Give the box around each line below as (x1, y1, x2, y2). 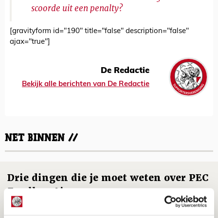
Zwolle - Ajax (7, 185, 76, 198)
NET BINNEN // (5, 133, 78, 144)
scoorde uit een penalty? (31, 3, 123, 14)
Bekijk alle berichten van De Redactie (22, 80, 149, 88)
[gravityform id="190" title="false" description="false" (10, 28, 189, 36)
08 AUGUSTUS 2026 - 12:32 (7, 203, 72, 209)
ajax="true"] (10, 38, 50, 46)
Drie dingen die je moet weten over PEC (7, 172, 208, 184)
